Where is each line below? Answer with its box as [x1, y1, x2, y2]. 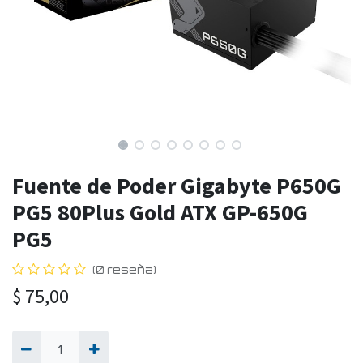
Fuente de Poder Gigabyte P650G [12, 171, 341, 201]
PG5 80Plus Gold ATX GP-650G [12, 198, 308, 228]
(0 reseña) [92, 263, 156, 277]
